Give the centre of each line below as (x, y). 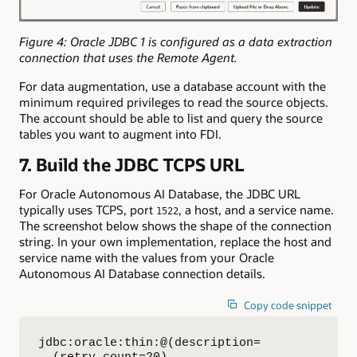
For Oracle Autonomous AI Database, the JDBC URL (160, 193)
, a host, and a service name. (256, 209)
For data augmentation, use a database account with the (173, 86)
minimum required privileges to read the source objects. (174, 102)
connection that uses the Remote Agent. (128, 57)
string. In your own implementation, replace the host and (175, 241)
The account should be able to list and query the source (171, 118)
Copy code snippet (288, 306)
